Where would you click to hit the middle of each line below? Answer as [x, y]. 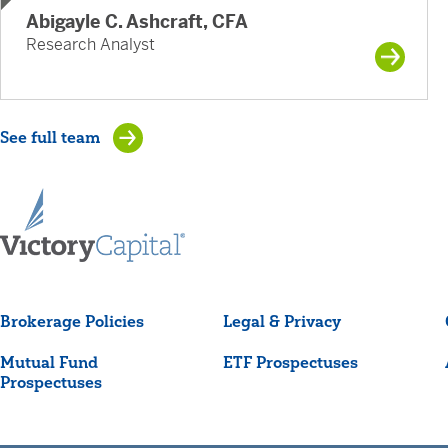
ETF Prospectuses [290, 362]
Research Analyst [90, 45]
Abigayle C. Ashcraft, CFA [137, 22]
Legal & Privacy [281, 321]
